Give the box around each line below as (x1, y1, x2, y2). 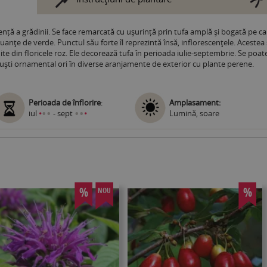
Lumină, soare (169, 107, 219, 119)
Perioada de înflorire (29, 97, 101, 108)
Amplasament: (169, 97, 221, 108)
